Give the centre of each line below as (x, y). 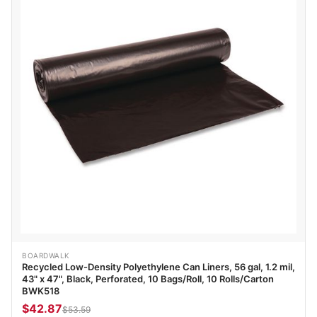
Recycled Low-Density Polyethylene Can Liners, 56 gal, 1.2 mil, (158, 267)
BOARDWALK (46, 256)
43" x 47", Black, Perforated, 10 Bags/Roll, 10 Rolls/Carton (148, 279)
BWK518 (41, 291)
